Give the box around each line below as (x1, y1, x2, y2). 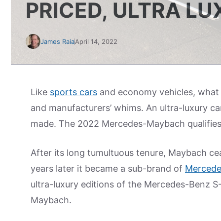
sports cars (50, 87, 97, 97)
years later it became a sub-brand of (31, 163, 185, 174)
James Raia (40, 37, 74, 45)
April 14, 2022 (75, 37, 117, 45)
